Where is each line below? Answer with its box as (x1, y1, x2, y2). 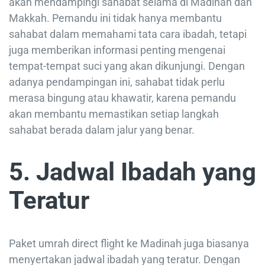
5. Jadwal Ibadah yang (9, 157, 256, 187)
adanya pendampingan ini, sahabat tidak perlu (9, 75, 225, 88)
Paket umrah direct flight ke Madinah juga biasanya (9, 237, 249, 250)
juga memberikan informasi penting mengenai (9, 43, 225, 56)
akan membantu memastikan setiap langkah (9, 107, 219, 120)
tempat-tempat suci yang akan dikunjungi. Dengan (9, 59, 245, 72)
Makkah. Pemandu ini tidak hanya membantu (9, 11, 222, 24)
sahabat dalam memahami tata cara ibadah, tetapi (9, 27, 247, 40)
